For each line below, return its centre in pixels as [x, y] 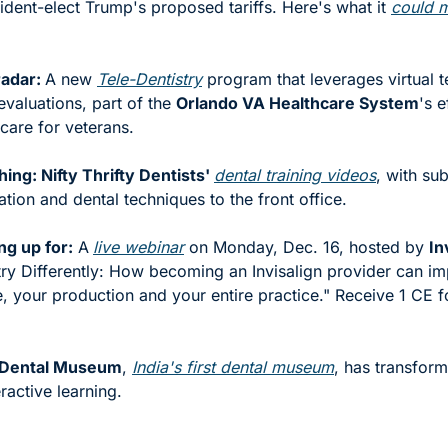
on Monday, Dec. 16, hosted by [306, 247]
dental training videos [295, 175]
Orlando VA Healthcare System [297, 103]
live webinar [138, 247]
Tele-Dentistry [149, 79]
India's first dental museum [233, 367]
